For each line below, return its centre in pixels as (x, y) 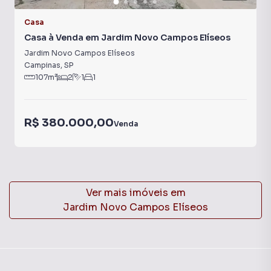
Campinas (42, 65)
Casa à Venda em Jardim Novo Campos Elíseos (127, 38)
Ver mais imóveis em (135, 193)
